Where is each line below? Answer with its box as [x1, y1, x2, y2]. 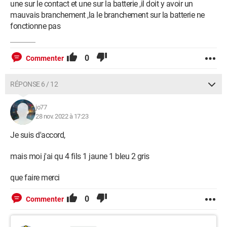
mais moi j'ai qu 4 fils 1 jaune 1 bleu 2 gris [10, 152, 149, 161]
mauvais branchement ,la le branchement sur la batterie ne [10, 10, 205, 20]
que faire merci [10, 173, 60, 182]
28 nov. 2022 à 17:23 [35, 112, 88, 120]
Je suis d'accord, [10, 130, 65, 140]
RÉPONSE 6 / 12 [10, 80, 58, 88]
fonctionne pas [10, 21, 60, 31]
